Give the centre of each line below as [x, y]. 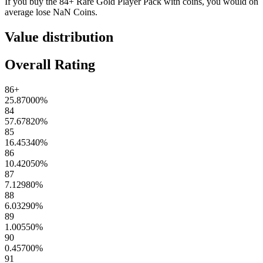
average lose [28, 12]
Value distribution [59, 37]
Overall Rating [50, 65]
